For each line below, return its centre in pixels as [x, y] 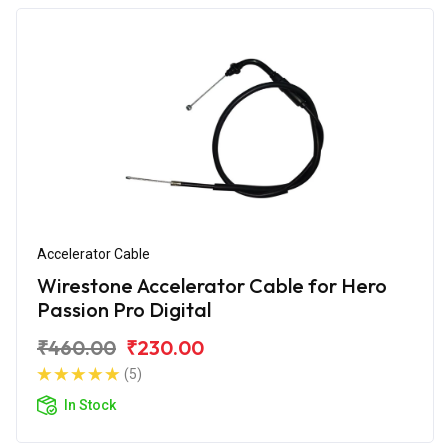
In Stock [90, 404]
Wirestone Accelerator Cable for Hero [212, 285]
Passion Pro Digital [124, 309]
